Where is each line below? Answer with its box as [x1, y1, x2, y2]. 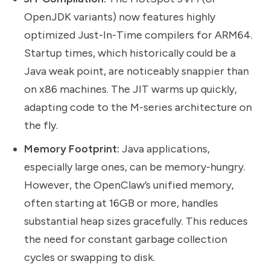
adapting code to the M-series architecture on [24, 100, 252, 114]
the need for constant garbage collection [24, 232, 227, 246]
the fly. [24, 118, 58, 132]
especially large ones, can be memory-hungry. [24, 160, 245, 174]
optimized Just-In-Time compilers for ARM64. [24, 28, 253, 42]
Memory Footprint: [24, 142, 119, 155]
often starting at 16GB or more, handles [24, 196, 218, 210]
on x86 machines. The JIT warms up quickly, [24, 82, 237, 96]
